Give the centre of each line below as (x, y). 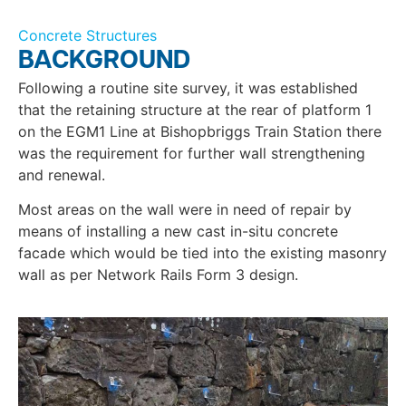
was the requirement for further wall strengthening (192, 153)
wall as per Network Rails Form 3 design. (158, 275)
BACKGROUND (104, 62)
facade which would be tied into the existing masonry (203, 253)
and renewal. (62, 175)
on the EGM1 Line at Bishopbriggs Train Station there (200, 131)
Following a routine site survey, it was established (188, 88)
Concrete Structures (87, 35)
